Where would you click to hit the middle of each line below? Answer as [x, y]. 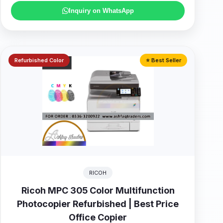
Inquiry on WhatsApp [101, 11]
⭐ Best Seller [163, 60]
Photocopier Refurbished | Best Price [98, 204]
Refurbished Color [39, 60]
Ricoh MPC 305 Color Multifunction [98, 190]
